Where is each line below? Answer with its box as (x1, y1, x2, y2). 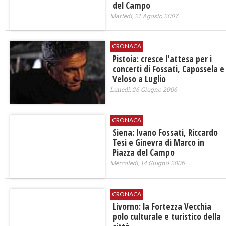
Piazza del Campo (112, 147, 175, 159)
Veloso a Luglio (112, 73, 166, 85)
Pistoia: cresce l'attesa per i (112, 53, 212, 65)
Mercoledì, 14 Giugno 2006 (109, 159, 185, 167)
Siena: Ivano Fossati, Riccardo (112, 127, 218, 139)
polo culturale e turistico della (112, 210, 221, 222)
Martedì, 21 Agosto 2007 (109, 12, 178, 20)
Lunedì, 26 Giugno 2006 (109, 85, 177, 94)
